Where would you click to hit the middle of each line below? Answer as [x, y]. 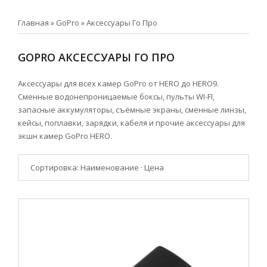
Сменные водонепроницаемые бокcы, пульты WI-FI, [116, 97]
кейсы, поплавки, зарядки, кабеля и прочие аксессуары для [131, 123]
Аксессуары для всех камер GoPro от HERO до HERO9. [118, 83]
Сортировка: [55, 167]
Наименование [110, 167]
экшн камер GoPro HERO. [65, 136]
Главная [33, 23]
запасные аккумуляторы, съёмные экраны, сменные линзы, [132, 110]
